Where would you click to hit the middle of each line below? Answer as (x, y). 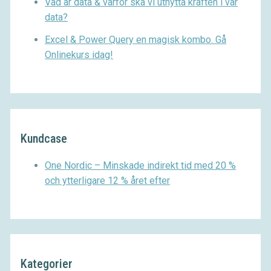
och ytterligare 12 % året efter (108, 180)
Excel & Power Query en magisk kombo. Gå (136, 40)
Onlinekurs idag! (79, 55)
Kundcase (44, 138)
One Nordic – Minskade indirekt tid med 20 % (141, 165)
